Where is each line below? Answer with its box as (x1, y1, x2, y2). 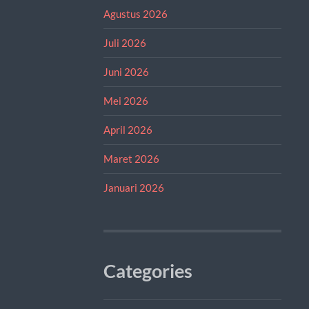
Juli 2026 (103, 36, 146, 49)
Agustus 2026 (103, 7, 168, 20)
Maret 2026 (103, 152, 159, 165)
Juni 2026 (103, 65, 149, 78)
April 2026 (103, 123, 152, 136)
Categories (103, 259, 192, 282)
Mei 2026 (103, 94, 148, 107)
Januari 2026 (103, 181, 164, 194)
